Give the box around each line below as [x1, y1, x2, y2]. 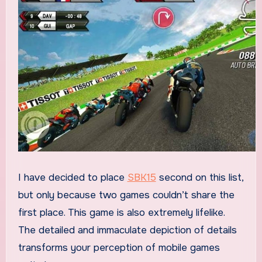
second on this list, [156, 171, 243, 184]
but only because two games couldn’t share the [18, 188, 235, 201]
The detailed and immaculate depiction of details [18, 223, 237, 236]
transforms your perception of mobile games [18, 241, 220, 254]
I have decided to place [20, 171, 127, 184]
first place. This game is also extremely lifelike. [18, 206, 225, 219]
